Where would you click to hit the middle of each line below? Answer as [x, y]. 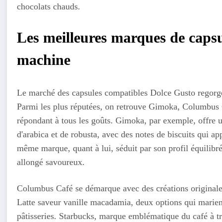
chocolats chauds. [49, 6]
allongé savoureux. [51, 162]
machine [44, 59]
